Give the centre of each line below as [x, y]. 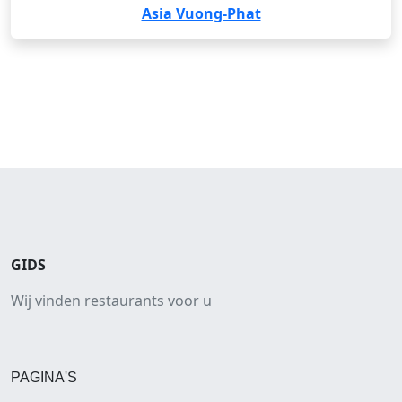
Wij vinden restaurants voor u [111, 301]
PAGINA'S [44, 377]
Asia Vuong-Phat [201, 13]
